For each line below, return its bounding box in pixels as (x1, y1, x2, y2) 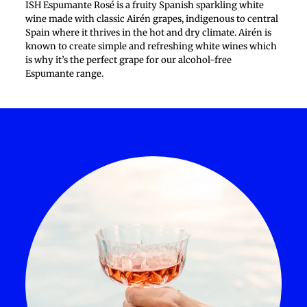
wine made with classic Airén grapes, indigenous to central (25, 13, 278, 25)
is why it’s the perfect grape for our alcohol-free (25, 54, 232, 66)
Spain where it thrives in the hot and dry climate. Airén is (25, 27, 271, 38)
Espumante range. (25, 68, 103, 79)
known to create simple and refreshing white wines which (25, 40, 277, 52)
